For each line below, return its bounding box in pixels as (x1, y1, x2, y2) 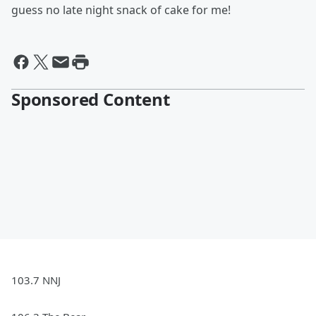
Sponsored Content (11, 87, 170, 111)
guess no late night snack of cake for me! (11, 2, 231, 18)
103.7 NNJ (11, 273, 61, 288)
